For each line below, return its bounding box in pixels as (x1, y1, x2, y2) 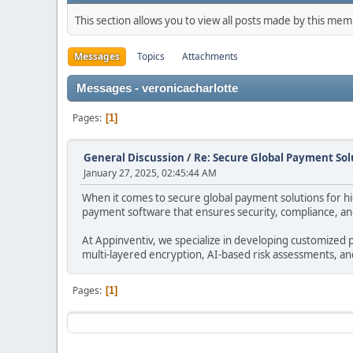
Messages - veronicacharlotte (76, 82, 238, 95)
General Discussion (84, 150, 184, 165)
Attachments (182, 50, 238, 63)
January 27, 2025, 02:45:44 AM (84, 166, 217, 180)
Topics (137, 50, 165, 63)
